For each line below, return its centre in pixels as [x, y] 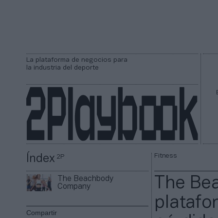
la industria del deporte [63, 68]
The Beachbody [86, 179]
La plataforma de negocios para [77, 60]
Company [74, 187]
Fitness [166, 156]
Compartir [42, 213]
